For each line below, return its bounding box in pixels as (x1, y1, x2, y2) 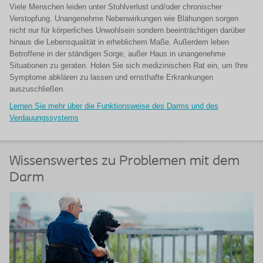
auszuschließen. (9, 85, 65, 93)
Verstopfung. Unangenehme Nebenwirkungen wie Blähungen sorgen (9, 14, 238, 23)
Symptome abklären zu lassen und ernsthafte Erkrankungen (9, 73, 213, 82)
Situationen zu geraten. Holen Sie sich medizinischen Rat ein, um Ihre (9, 61, 248, 70)
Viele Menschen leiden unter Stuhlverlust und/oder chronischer (9, 2, 222, 11)
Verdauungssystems (9, 113, 79, 122)
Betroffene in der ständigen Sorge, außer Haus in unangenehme (9, 49, 225, 58)
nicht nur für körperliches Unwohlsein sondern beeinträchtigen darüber (9, 26, 245, 35)
